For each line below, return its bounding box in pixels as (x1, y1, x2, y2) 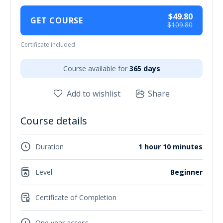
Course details (20, 113, 87, 127)
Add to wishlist (66, 88, 120, 99)
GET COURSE (30, 14, 83, 26)
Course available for (63, 63, 127, 73)
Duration (35, 142, 64, 152)
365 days (129, 63, 160, 73)
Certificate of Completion (35, 193, 116, 203)
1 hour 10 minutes (138, 142, 203, 152)
